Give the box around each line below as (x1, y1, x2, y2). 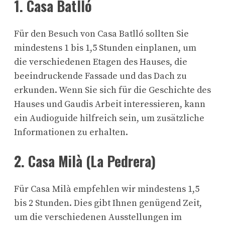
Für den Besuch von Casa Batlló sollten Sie (14, 28, 189, 40)
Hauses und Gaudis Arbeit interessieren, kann (14, 98, 205, 110)
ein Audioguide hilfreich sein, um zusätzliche (14, 112, 204, 124)
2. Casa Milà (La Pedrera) (14, 151, 156, 172)
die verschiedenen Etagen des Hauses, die (14, 56, 187, 68)
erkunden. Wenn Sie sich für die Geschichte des (14, 84, 211, 96)
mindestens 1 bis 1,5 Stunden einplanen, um (14, 42, 196, 54)
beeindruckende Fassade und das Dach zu (14, 70, 187, 82)
